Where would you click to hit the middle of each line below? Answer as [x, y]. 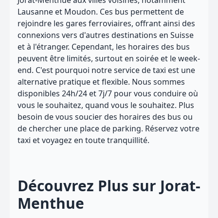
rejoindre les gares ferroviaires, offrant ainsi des [106, 23]
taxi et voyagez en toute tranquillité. [83, 140]
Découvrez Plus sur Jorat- [109, 186]
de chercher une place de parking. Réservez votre [109, 128]
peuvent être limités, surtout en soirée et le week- [109, 58]
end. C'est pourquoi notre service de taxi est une [106, 70]
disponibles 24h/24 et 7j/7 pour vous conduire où [108, 93]
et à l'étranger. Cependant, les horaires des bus [104, 47]
